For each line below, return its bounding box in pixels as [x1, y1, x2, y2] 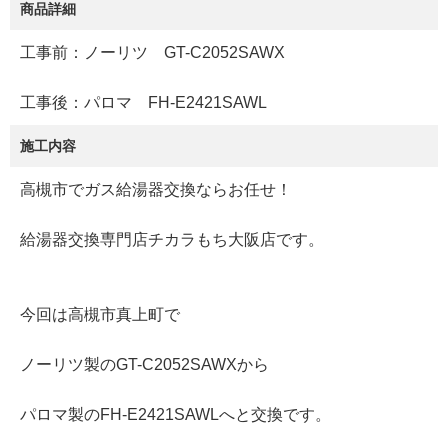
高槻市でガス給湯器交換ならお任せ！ [20, 181, 292, 199]
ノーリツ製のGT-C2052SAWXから [20, 356, 269, 374]
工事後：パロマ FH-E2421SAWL [20, 94, 267, 112]
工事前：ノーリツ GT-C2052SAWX [20, 44, 285, 62]
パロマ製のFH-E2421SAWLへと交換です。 [20, 406, 331, 424]
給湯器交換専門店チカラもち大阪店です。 [20, 231, 324, 249]
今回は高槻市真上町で [20, 306, 180, 324]
